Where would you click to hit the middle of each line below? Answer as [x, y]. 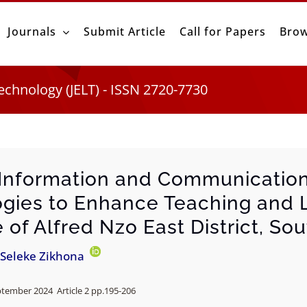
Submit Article [124, 32]
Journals [32, 32]
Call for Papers [222, 32]
